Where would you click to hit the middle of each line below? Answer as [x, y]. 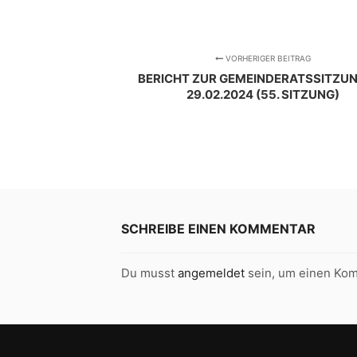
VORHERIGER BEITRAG [267, 59]
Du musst [149, 273]
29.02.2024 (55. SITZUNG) [263, 95]
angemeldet [211, 273]
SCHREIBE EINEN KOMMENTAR [218, 229]
